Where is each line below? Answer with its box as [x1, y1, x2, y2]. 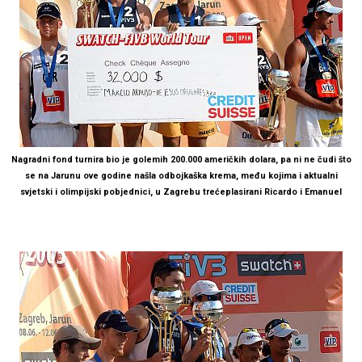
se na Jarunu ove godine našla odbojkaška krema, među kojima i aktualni [24, 170, 338, 181]
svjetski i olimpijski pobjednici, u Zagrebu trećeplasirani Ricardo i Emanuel [20, 186, 342, 197]
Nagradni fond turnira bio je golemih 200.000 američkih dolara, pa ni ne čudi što [11, 154, 351, 165]
